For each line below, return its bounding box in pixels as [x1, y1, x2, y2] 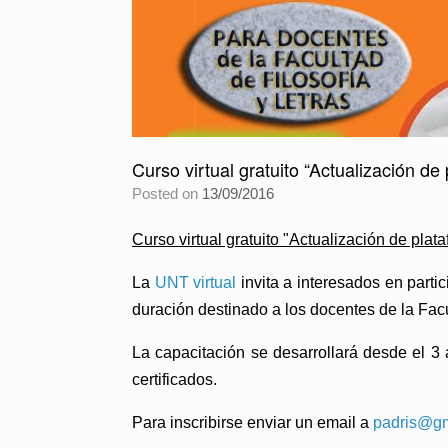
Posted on [142, 185, 202, 202]
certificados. [132, 371, 217, 388]
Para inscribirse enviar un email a [132, 414, 373, 431]
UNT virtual [154, 274, 237, 291]
